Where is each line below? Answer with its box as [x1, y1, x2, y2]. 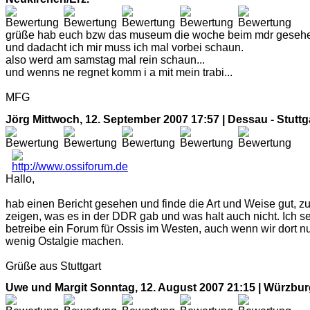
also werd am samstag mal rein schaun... [6, 53, 205, 66]
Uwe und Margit [6, 282, 87, 294]
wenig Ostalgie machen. [6, 235, 124, 247]
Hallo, [6, 172, 35, 185]
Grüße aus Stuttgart [6, 259, 101, 272]
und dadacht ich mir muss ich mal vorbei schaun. [6, 41, 244, 53]
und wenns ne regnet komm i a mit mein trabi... [6, 66, 232, 78]
